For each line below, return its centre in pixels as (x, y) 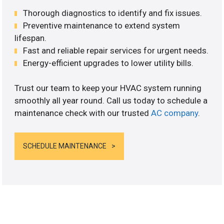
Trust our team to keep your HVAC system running (108, 88)
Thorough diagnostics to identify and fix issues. (113, 13)
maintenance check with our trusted (83, 113)
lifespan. (31, 38)
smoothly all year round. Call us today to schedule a (111, 101)
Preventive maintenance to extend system (102, 25)
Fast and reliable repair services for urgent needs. (116, 50)
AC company (175, 113)
